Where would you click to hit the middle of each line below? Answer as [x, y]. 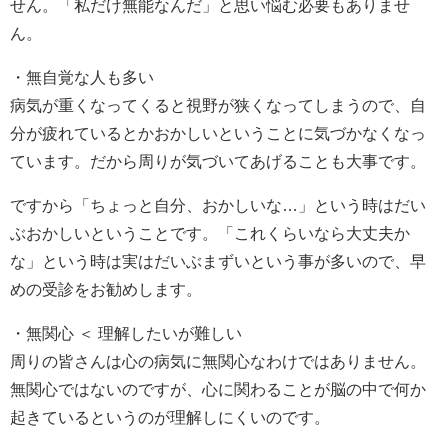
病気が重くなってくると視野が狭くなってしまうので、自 [218, 104]
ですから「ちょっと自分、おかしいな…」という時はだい [218, 204]
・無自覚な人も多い [82, 76]
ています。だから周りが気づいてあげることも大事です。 [218, 160]
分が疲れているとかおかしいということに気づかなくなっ [218, 132]
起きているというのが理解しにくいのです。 [170, 416]
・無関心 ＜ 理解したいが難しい [126, 332]
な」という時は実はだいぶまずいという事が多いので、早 [218, 260]
